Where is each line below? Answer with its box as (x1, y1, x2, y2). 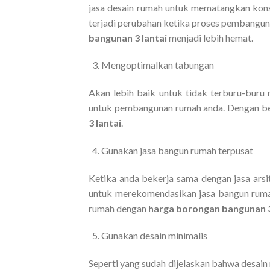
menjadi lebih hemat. (169, 31, 253, 43)
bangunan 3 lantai (89, 31, 169, 43)
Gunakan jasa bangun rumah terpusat (101, 144, 253, 156)
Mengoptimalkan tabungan (101, 59, 214, 71)
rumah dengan (89, 202, 148, 214)
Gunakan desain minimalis (101, 230, 207, 242)
